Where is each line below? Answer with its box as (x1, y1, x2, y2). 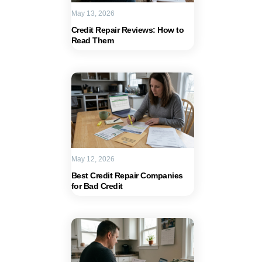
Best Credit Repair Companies (71, 171, 183, 180)
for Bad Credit (71, 181, 123, 191)
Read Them (71, 36, 113, 45)
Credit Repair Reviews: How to (71, 25, 184, 35)
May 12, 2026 (71, 155, 115, 163)
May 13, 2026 (71, 9, 115, 18)
